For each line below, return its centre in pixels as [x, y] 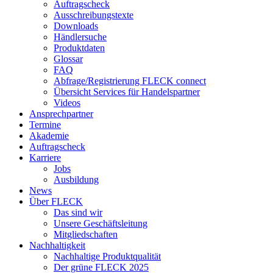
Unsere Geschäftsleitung [101, 223]
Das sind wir [78, 212]
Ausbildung [76, 179]
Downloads [76, 26]
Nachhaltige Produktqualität [107, 256]
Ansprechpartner [61, 114]
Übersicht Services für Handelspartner [127, 92]
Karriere [45, 158]
